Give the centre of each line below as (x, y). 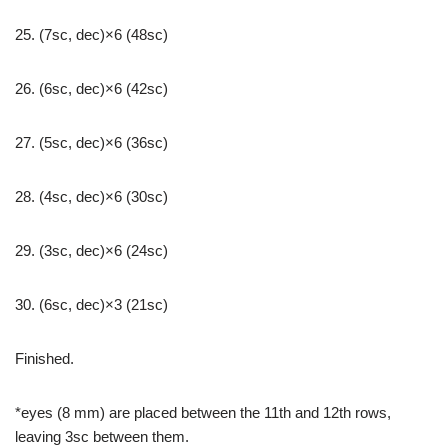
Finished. (44, 359)
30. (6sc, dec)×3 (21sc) (91, 305)
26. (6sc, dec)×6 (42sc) (91, 89)
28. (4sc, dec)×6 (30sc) (91, 197)
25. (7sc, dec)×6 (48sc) (91, 35)
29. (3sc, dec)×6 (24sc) (91, 251)
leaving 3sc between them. (102, 437)
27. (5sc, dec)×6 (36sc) (91, 143)
